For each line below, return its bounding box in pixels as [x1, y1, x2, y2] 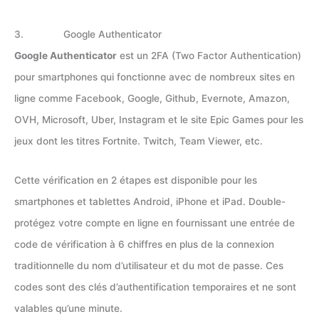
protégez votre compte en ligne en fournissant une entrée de [14, 217, 295, 229]
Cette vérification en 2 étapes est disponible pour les [14, 174, 257, 186]
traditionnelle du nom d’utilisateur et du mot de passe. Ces [14, 260, 283, 271]
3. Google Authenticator [14, 28, 162, 40]
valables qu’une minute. [14, 303, 122, 314]
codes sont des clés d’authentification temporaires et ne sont [14, 281, 296, 293]
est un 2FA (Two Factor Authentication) [117, 49, 301, 61]
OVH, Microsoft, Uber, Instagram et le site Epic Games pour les [14, 113, 303, 125]
